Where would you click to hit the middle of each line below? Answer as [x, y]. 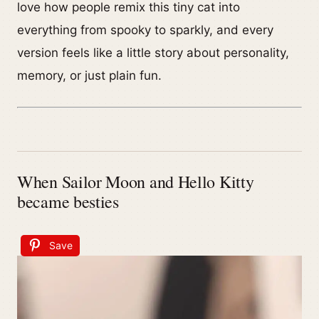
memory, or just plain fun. [89, 75]
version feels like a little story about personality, [153, 53]
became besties [68, 202]
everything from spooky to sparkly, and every [145, 30]
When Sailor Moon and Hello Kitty [136, 182]
